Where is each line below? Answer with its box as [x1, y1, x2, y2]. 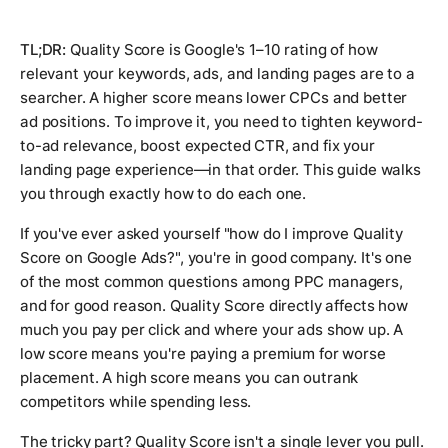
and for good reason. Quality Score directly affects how [20, 296, 408, 316]
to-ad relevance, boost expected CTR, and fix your [20, 136, 375, 156]
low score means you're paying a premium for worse [20, 344, 386, 364]
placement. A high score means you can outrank [20, 368, 359, 388]
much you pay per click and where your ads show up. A [20, 320, 404, 340]
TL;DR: [20, 40, 67, 60]
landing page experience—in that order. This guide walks [20, 160, 421, 180]
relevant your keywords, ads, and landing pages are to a [20, 64, 415, 84]
